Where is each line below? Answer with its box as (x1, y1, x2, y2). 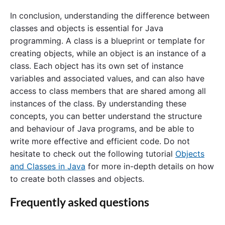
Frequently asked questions (10, 195, 149, 209)
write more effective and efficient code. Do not (10, 136, 190, 147)
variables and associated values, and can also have (10, 73, 204, 84)
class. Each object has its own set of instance (10, 61, 183, 71)
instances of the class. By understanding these (10, 98, 186, 109)
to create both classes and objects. (10, 174, 144, 184)
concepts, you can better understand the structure (10, 111, 202, 122)
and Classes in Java (10, 161, 85, 172)
